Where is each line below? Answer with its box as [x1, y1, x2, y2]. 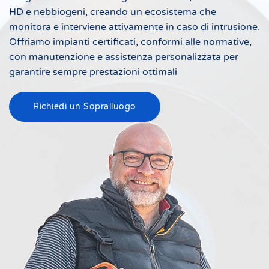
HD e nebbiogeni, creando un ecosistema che [9, 6, 216, 18]
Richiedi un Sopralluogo [33, 101, 136, 112]
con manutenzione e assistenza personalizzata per [9, 51, 238, 63]
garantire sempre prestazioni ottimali [9, 66, 177, 78]
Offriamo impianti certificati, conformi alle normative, [9, 36, 252, 48]
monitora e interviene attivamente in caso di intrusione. [9, 21, 260, 33]
